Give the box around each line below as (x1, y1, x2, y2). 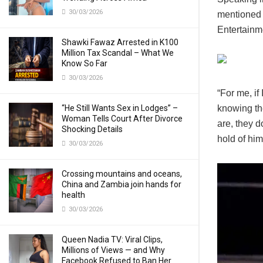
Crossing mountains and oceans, (62, 169, 182, 178)
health (62, 190, 85, 200)
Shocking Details (62, 124, 123, 134)
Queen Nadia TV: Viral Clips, (62, 235, 163, 244)
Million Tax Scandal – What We (62, 48, 174, 58)
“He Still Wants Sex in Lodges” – (62, 103, 178, 113)
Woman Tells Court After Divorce (62, 114, 183, 123)
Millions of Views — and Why (62, 245, 165, 255)
